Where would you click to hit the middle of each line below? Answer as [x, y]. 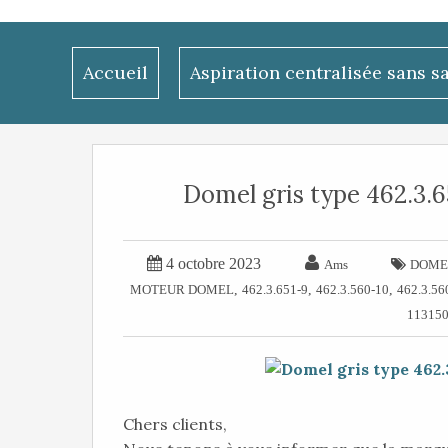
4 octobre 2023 [213, 263]
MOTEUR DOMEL [182, 289]
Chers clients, [175, 424]
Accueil [115, 72]
